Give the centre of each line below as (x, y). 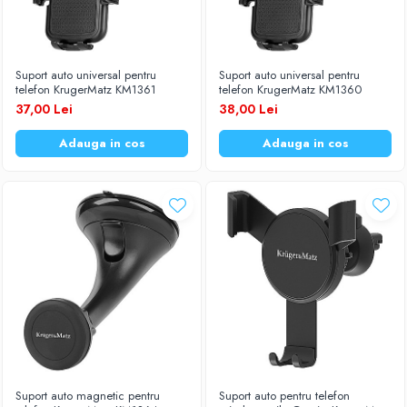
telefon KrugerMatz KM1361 (86, 89)
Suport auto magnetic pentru (88, 396)
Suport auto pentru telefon (284, 396)
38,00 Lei (248, 109)
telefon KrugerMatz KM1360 (290, 89)
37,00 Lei (44, 109)
